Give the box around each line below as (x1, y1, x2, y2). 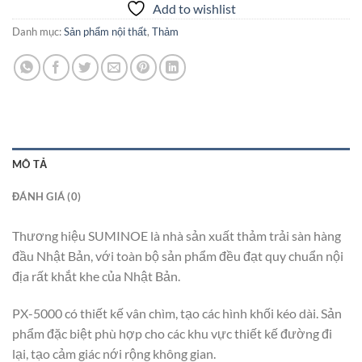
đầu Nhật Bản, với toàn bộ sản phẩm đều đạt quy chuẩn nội (12, 248, 343, 264)
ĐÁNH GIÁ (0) (12, 190, 82, 204)
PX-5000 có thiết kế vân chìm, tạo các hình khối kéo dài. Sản (12, 305, 342, 321)
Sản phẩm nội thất (64, 25, 147, 39)
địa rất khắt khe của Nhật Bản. (12, 268, 180, 284)
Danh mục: (12, 25, 64, 39)
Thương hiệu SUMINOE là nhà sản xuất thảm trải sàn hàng (12, 228, 341, 244)
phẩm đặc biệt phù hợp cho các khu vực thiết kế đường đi (12, 325, 332, 341)
